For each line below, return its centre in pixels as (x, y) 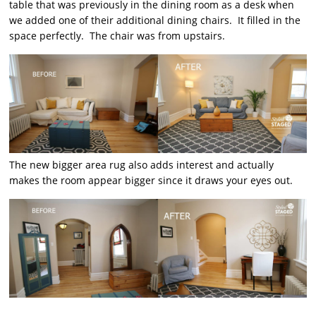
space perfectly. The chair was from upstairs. (117, 36)
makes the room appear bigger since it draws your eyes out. (151, 181)
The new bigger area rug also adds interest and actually (142, 165)
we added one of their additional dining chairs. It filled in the (155, 20)
